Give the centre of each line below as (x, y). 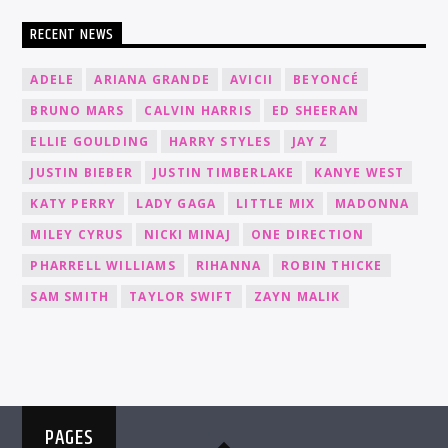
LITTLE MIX (276, 203)
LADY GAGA (176, 203)
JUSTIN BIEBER (82, 172)
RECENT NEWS (72, 35)
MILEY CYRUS (77, 234)
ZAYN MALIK (297, 296)
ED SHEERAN (316, 110)
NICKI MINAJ (187, 234)
